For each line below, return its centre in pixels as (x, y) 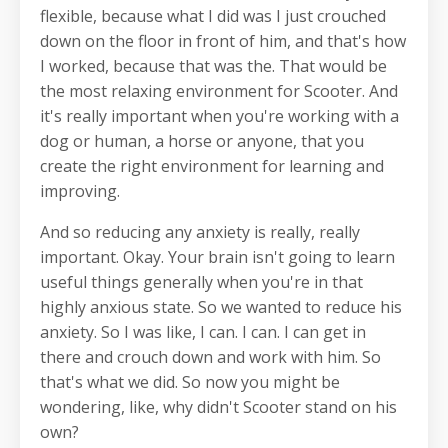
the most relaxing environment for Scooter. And (219, 91)
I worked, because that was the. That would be (213, 66)
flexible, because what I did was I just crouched (213, 16)
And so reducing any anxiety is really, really (200, 232)
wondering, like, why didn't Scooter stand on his (218, 407)
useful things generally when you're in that (201, 282)
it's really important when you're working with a (219, 116)
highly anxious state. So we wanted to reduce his (221, 307)
